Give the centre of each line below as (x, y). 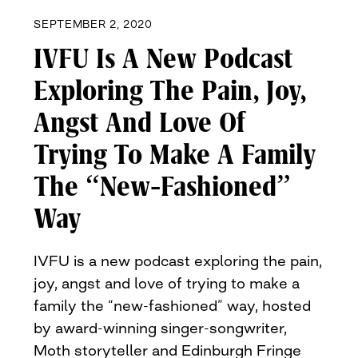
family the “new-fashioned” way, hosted (173, 306)
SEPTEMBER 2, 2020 (93, 24)
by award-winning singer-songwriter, (161, 328)
